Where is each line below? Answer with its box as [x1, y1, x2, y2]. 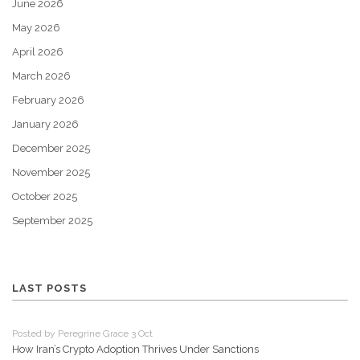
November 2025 [12, 166, 90, 179]
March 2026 [12, 70, 71, 83]
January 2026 [12, 118, 79, 131]
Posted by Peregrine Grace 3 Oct [12, 328, 153, 340]
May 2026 [12, 22, 60, 35]
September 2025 [12, 215, 92, 227]
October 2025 [12, 190, 77, 203]
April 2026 [12, 46, 63, 59]
